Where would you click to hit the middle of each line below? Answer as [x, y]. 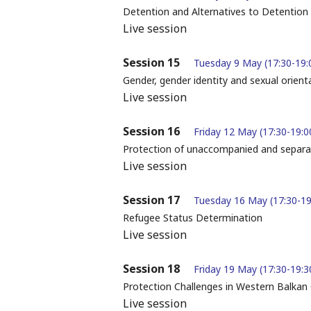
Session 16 [151, 132]
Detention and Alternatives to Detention [215, 12]
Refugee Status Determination [192, 218]
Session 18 [151, 269]
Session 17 [151, 200]
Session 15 [151, 63]
